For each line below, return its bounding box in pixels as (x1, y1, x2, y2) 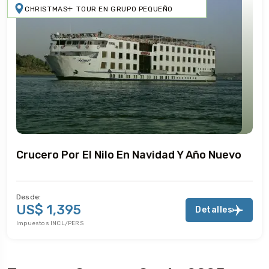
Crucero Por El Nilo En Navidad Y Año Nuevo (16, 148, 241, 162)
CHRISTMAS (25, 4, 68, 13)
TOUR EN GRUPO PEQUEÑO (76, 4, 174, 13)
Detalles (195, 204, 232, 215)
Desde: (16, 192, 41, 201)
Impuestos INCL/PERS (16, 219, 83, 227)
